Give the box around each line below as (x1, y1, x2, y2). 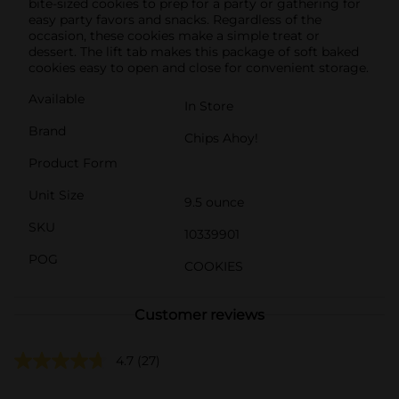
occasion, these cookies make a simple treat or (28, 27, 320, 44)
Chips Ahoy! (184, 129, 258, 146)
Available (28, 90, 85, 107)
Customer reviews (134, 305, 265, 323)
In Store (184, 97, 233, 114)
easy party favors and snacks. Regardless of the (28, 11, 322, 28)
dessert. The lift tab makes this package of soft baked (28, 43, 359, 60)
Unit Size (28, 186, 84, 203)
